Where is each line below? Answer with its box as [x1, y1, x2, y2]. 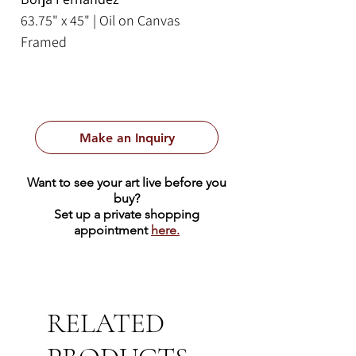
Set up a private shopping [54, 207, 199, 222]
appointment [74, 222, 151, 238]
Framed [21, 33, 67, 52]
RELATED [47, 307, 164, 341]
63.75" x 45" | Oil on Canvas [21, 11, 180, 30]
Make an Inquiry [79, 130, 175, 145]
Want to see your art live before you [27, 175, 226, 191]
